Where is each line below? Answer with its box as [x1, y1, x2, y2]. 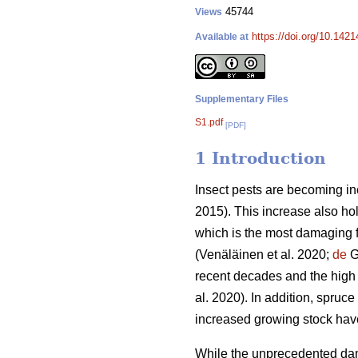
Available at [195, 31, 249, 42]
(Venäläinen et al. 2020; [195, 248, 332, 262]
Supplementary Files [195, 93, 288, 105]
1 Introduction [195, 149, 326, 169]
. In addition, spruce [245, 291, 355, 305]
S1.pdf [195, 117, 223, 128]
